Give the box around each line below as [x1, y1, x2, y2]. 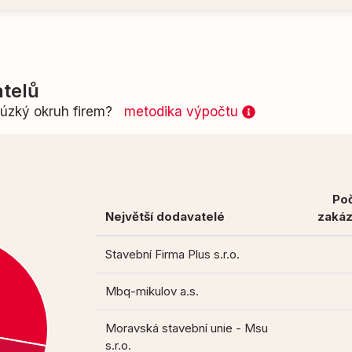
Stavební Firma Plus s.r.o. [105, 247, 240, 262]
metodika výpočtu [124, 104, 242, 120]
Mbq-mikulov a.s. [105, 284, 200, 299]
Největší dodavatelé [105, 209, 225, 225]
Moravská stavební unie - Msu [105, 321, 269, 336]
